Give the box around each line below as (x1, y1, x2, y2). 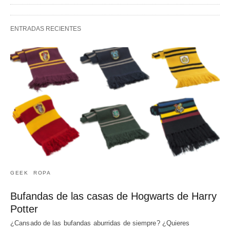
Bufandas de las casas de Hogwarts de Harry (10, 190, 217, 202)
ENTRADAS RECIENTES (10, 25, 81, 32)
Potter (10, 203, 38, 215)
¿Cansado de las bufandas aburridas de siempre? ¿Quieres (10, 219, 190, 227)
